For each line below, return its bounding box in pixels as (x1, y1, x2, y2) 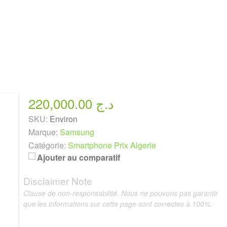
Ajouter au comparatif (36, 152, 120, 163)
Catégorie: (28, 139, 66, 151)
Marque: (28, 126, 58, 138)
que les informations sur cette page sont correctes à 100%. (23, 199, 212, 209)
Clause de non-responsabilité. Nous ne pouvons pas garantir (23, 188, 218, 198)
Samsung (59, 126, 94, 138)
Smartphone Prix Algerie (67, 139, 156, 151)
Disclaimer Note (23, 174, 92, 187)
